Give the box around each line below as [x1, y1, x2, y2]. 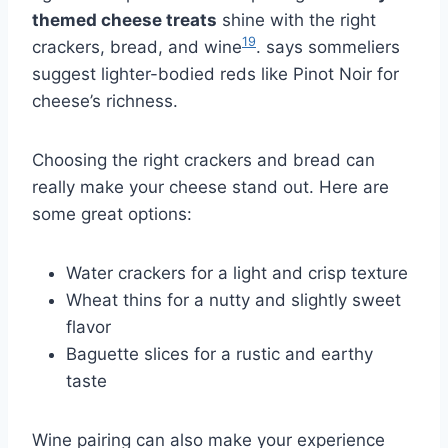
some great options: [32, 203, 192, 224]
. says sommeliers [256, 36, 400, 57]
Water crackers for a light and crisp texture [66, 262, 408, 283]
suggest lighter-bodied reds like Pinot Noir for [32, 63, 399, 84]
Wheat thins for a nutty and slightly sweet [66, 289, 401, 310]
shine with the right [217, 9, 376, 30]
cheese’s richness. [32, 90, 178, 111]
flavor [66, 316, 111, 337]
